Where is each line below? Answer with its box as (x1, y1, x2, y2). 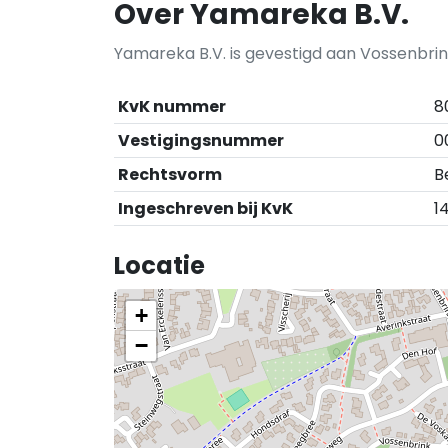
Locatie (114, 249, 205, 282)
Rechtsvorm (118, 163, 222, 186)
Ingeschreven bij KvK (118, 197, 293, 220)
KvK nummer (118, 95, 226, 118)
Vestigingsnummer (118, 129, 284, 152)
